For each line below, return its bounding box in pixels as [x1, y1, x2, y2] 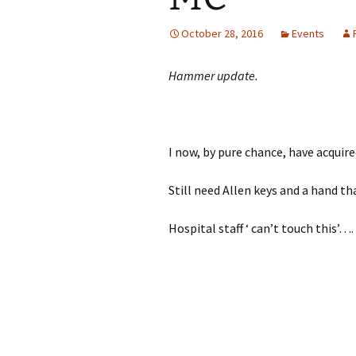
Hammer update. [168, 67, 261, 83]
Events [292, 25, 324, 41]
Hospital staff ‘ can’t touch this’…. [168, 219, 354, 236]
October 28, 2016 [181, 25, 263, 41]
